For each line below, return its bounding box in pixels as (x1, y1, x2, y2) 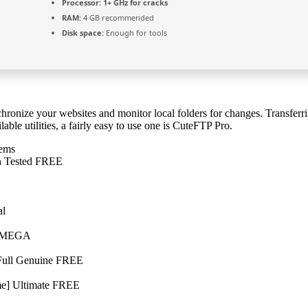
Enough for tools (104, 27, 167, 38)
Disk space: (62, 27, 104, 38)
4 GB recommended (81, 12, 154, 23)
